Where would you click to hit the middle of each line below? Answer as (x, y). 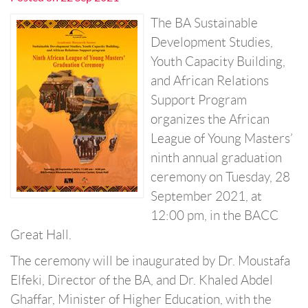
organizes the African (210, 119)
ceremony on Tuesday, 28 (220, 177)
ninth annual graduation (216, 158)
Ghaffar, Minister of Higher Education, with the (141, 299)
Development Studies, (212, 42)
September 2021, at (206, 196)
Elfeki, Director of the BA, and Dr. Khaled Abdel (142, 280)
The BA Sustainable (204, 23)
